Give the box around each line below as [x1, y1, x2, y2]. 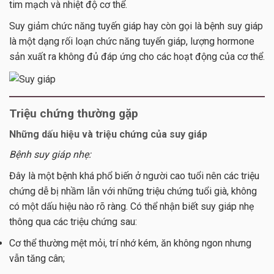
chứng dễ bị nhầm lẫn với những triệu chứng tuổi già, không [9, 185, 257, 198]
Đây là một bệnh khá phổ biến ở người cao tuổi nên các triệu [9, 170, 259, 182]
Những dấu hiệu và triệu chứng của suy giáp [9, 128, 207, 141]
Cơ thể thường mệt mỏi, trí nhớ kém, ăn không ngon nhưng [9, 237, 251, 250]
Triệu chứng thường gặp [9, 106, 138, 120]
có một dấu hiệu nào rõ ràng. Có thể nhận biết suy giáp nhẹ [9, 201, 254, 213]
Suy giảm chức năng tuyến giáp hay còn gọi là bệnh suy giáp [9, 20, 263, 32]
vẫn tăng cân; [9, 253, 65, 265]
